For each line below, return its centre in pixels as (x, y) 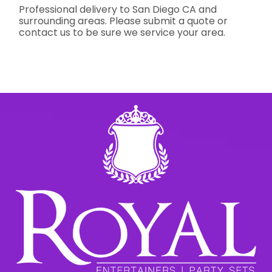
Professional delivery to (76, 10)
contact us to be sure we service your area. (122, 33)
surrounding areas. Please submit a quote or (124, 21)
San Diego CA (165, 10)
